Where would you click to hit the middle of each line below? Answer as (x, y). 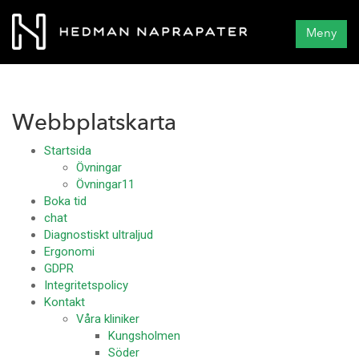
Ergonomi (69, 252)
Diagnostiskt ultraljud (99, 235)
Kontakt (65, 302)
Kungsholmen (144, 336)
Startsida (68, 151)
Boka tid (65, 201)
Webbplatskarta (94, 124)
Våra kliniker (108, 319)
